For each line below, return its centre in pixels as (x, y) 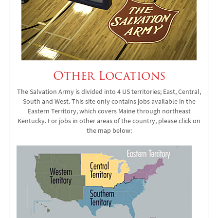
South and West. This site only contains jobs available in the (109, 101)
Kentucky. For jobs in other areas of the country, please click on (109, 121)
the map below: (109, 130)
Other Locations (109, 75)
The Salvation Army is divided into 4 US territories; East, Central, (109, 91)
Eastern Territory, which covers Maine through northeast (109, 111)
